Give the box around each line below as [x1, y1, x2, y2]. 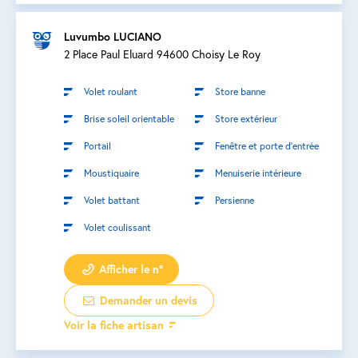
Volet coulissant [84, 220, 151, 233]
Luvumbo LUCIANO [64, 29, 161, 44]
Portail [84, 138, 111, 152]
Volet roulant [84, 84, 137, 97]
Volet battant [84, 193, 140, 206]
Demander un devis [96, 292, 197, 308]
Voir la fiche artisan [64, 317, 164, 332]
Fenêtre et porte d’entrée [215, 138, 319, 152]
